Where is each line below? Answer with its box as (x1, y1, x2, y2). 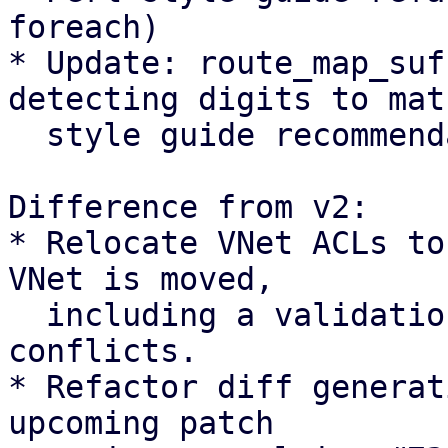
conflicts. (8, 333, 198, 369)
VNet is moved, (8, 261, 274, 297)
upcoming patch (8, 405, 293, 441)
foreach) (8, 9, 160, 45)
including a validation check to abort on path (8, 297, 46, 333)
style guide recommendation (8, 117, 46, 153)
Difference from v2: (8, 189, 369, 225)
